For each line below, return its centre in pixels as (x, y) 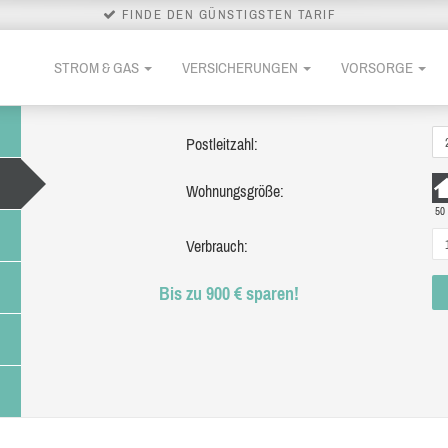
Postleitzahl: (221, 144)
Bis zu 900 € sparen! (228, 293)
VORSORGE (378, 67)
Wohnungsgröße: (234, 191)
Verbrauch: (216, 246)
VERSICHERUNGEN (241, 67)
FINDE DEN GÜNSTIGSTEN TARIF (227, 14)
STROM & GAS (98, 67)
